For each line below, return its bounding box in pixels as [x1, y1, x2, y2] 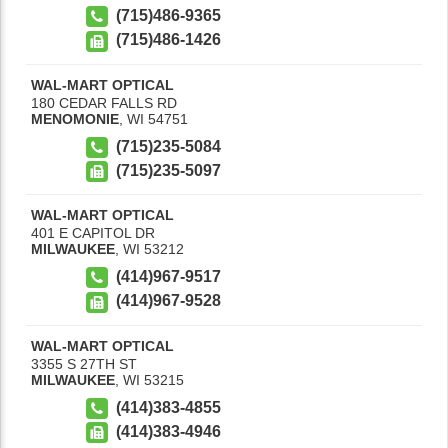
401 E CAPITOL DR [31, 225, 155, 242]
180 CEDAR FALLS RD [31, 94, 177, 111]
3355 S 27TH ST [31, 355, 137, 372]
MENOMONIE [31, 110, 119, 127]
